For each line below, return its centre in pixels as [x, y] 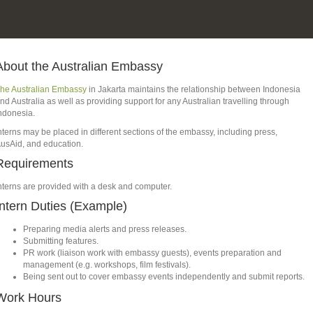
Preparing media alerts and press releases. [105, 230]
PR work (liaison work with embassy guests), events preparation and [153, 253]
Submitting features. [61, 241]
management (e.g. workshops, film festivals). [107, 265]
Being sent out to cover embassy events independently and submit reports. [164, 277]
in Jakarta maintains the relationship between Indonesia [194, 90]
